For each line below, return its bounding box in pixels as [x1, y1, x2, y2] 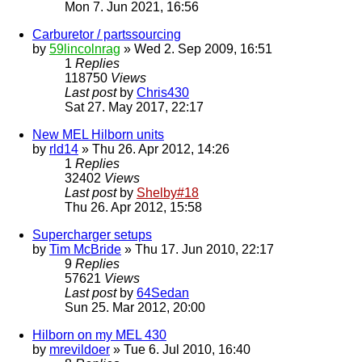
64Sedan [137, 286, 189, 301]
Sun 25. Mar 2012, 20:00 [65, 301, 205, 315]
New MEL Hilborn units [32, 128, 164, 142]
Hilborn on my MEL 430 [32, 328, 166, 343]
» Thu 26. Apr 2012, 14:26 [78, 142, 229, 157]
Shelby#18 [137, 186, 199, 200]
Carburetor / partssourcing [32, 27, 181, 42]
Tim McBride [49, 242, 121, 257]
